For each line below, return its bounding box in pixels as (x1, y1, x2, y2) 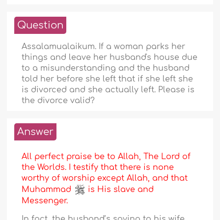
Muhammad (22, 185, 74, 194)
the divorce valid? (22, 96, 95, 106)
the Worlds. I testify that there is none (22, 163, 174, 172)
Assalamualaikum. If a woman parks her (22, 42, 186, 52)
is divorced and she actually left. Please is (22, 85, 195, 95)
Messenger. (22, 196, 68, 206)
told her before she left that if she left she (22, 75, 193, 84)
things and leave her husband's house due (22, 53, 198, 62)
